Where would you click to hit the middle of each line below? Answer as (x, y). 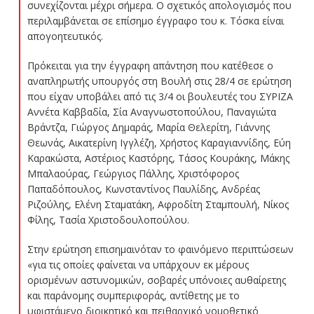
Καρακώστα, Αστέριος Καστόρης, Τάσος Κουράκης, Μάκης (158, 158)
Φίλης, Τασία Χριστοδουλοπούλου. (108, 219)
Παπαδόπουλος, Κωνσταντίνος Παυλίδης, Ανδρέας (143, 189)
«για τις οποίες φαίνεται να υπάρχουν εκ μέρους (138, 264)
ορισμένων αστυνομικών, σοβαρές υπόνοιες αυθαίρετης (156, 280)
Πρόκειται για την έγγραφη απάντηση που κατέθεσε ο (150, 65)
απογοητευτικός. (65, 36)
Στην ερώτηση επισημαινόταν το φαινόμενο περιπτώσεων (160, 249)
